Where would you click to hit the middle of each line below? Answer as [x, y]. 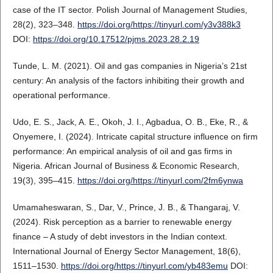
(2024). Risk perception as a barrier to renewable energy [122, 222]
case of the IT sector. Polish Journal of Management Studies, [130, 9]
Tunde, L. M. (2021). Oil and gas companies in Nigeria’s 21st [129, 66]
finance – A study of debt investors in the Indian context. [120, 236]
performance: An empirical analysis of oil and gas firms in [122, 151]
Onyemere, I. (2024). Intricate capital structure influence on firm [135, 136]
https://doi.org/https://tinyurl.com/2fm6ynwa [160, 180]
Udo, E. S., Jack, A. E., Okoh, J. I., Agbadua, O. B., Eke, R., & [130, 122]
